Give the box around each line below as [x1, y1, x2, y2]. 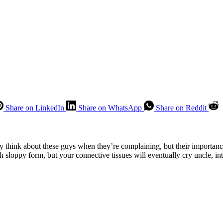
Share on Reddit [156, 103, 207, 112]
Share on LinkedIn [5, 103, 64, 112]
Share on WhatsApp [78, 103, 142, 112]
